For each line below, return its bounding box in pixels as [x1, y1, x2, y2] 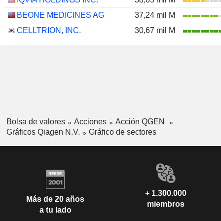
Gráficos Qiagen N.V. [6, 127, 80, 136]
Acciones [74, 117, 107, 126]
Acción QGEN [115, 117, 167, 126]
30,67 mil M [135, 26, 175, 35]
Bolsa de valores [6, 117, 65, 126]
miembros [147, 199, 184, 208]
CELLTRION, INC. [17, 26, 81, 35]
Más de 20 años [26, 195, 84, 204]
